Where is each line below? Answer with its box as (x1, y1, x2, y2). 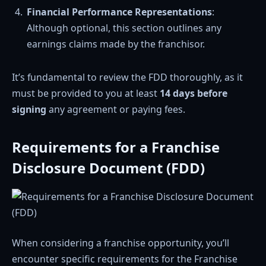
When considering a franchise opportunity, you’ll (12, 236, 229, 250)
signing (12, 102, 46, 116)
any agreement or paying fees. (46, 102, 185, 116)
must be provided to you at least (12, 86, 160, 100)
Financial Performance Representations (27, 5, 212, 18)
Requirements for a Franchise (12, 137, 220, 157)
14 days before (160, 86, 227, 100)
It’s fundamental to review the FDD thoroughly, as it (12, 70, 243, 84)
